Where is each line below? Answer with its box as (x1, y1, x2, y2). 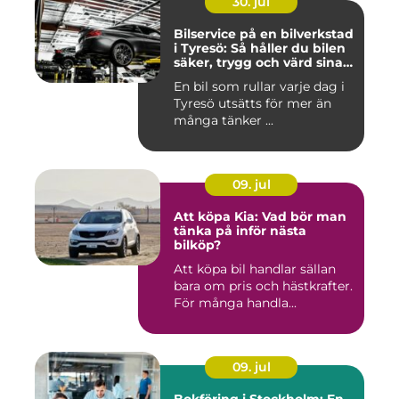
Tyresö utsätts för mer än (174, 95, 331, 112)
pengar (174, 69, 222, 85)
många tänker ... (174, 112, 273, 129)
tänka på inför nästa (174, 223, 306, 240)
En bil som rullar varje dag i (174, 78, 345, 95)
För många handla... (174, 295, 297, 312)
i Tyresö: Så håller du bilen (174, 40, 346, 57)
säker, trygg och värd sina (174, 54, 343, 71)
